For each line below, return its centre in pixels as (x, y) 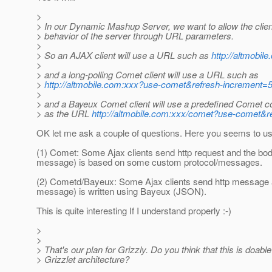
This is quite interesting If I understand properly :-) (134, 211)
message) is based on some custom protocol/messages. (149, 162)
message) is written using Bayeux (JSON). (121, 191)
